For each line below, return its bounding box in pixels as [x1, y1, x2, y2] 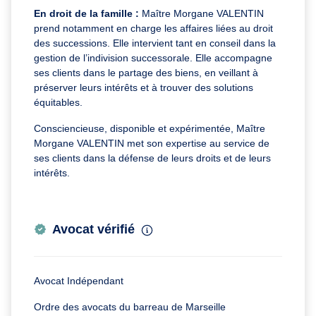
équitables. [34, 96, 85, 108]
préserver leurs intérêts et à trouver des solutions [34, 81, 253, 93]
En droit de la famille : [34, 7, 142, 19]
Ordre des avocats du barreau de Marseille [34, 300, 226, 312]
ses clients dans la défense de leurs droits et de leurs [34, 152, 271, 164]
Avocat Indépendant [34, 274, 123, 286]
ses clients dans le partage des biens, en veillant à [34, 66, 258, 78]
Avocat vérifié [52, 221, 135, 236]
